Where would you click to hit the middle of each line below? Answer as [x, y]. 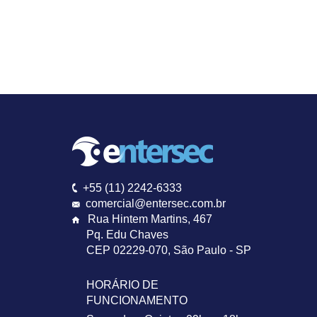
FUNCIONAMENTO [137, 300]
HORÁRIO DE [122, 285]
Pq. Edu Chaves [127, 235]
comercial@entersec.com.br [156, 203]
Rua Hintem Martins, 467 [150, 219]
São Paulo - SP [212, 250]
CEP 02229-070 [127, 250]
